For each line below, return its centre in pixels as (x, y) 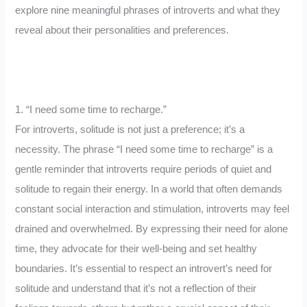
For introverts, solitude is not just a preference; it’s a (130, 130)
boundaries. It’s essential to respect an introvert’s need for (144, 269)
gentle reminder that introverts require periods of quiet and (144, 170)
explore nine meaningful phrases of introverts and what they (148, 11)
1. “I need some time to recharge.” (91, 110)
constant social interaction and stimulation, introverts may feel (152, 209)
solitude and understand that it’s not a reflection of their (136, 289)
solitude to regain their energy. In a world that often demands (149, 189)
